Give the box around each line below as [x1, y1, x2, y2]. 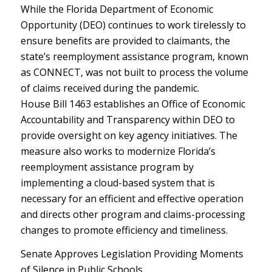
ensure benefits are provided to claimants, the [20, 33, 230, 47]
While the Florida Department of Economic [20, 2, 213, 16]
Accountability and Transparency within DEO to [20, 112, 235, 126]
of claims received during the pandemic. [20, 81, 199, 95]
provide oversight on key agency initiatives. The [20, 128, 237, 142]
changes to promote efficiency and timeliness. [20, 223, 228, 237]
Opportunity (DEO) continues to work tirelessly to [20, 18, 246, 32]
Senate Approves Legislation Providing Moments [20, 247, 243, 261]
